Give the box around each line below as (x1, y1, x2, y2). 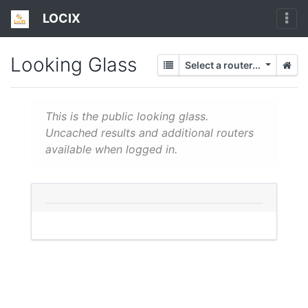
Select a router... (185, 59, 263, 71)
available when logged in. (45, 142, 191, 157)
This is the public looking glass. (45, 109, 208, 124)
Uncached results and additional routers (45, 126, 254, 140)
